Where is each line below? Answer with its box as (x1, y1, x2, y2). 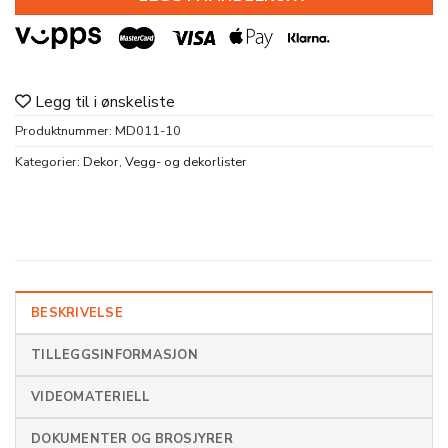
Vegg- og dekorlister (125, 153, 247, 172)
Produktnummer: (15, 122, 115, 141)
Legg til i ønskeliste (35, 91, 175, 114)
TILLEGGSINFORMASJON (31, 346, 198, 365)
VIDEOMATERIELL (31, 388, 151, 407)
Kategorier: (15, 153, 83, 172)
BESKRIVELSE (31, 304, 123, 323)
